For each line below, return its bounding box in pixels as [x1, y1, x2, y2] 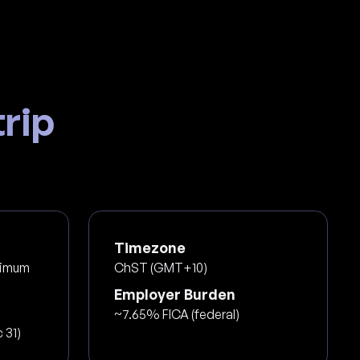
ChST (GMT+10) [114, 259, 208, 276]
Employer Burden [114, 284, 236, 303]
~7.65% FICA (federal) [114, 305, 240, 322]
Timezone [114, 238, 186, 256]
